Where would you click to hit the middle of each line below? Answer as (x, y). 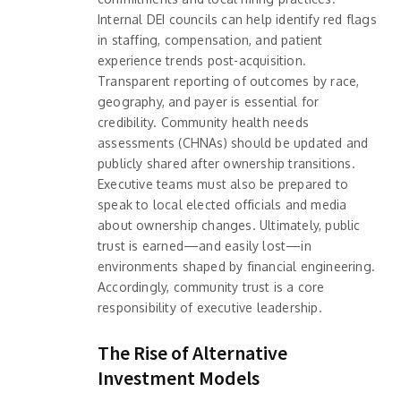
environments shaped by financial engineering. (236, 266)
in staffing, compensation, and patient (210, 39)
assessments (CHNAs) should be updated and (233, 142)
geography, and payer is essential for (209, 101)
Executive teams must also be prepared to (223, 183)
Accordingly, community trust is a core (211, 286)
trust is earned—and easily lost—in (205, 245)
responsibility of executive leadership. (210, 307)
